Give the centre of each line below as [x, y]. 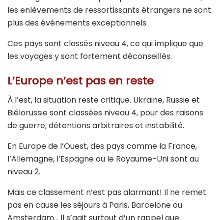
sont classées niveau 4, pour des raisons [125, 112]
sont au [184, 159]
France [182, 146]
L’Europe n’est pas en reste [81, 81]
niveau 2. [25, 171]
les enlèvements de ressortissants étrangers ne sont [109, 10]
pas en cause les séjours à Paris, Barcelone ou [95, 205]
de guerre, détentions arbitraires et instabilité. [97, 125]
